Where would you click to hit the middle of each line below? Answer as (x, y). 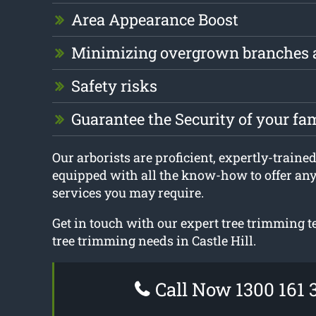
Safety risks (114, 86)
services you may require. (128, 193)
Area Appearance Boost (154, 20)
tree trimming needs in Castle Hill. (154, 241)
